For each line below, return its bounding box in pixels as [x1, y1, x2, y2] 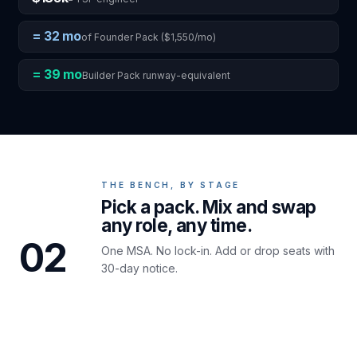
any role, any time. [100, 214, 253, 236]
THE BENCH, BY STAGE [100, 179, 241, 190]
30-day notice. [100, 261, 178, 275]
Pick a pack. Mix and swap [100, 195, 316, 218]
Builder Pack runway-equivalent [81, 69, 230, 81]
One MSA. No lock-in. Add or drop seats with [100, 243, 335, 257]
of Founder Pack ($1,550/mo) [80, 30, 216, 43]
